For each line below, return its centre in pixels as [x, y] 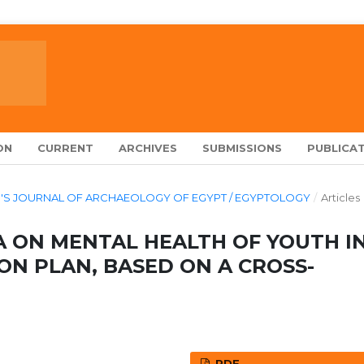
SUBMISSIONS [243, 147]
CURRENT [66, 147]
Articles [340, 197]
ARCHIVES [148, 147]
